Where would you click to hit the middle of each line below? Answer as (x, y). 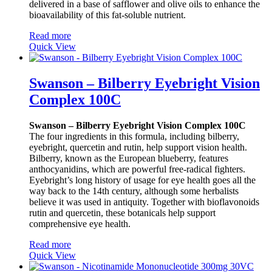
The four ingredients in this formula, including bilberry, (134, 136)
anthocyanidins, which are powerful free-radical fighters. (137, 169)
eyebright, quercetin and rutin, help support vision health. (138, 147)
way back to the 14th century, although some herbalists (134, 191)
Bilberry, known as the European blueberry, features (129, 158)
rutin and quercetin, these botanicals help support (122, 212)
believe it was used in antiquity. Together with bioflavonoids (144, 202)
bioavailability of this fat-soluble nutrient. (107, 15)
